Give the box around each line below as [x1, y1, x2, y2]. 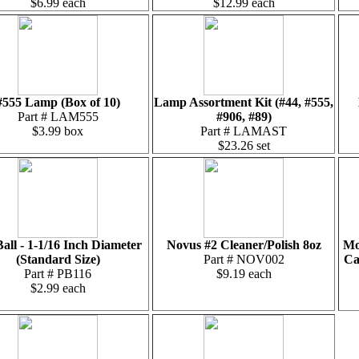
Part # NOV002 [203, 252, 284, 266]
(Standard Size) [15, 252, 100, 266]
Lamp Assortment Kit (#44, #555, [154, 95, 333, 109]
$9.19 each [216, 267, 272, 280]
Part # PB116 [24, 267, 91, 280]
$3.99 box [32, 124, 83, 138]
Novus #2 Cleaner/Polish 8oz [166, 238, 321, 252]
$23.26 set [217, 139, 270, 152]
